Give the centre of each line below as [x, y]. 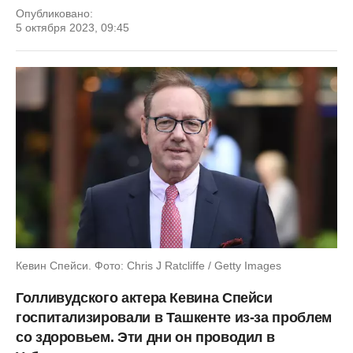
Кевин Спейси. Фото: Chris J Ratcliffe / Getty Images [149, 265]
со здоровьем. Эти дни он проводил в [145, 337]
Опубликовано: [54, 13]
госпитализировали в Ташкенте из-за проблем [174, 317]
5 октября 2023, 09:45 [72, 28]
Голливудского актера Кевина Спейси [144, 297]
